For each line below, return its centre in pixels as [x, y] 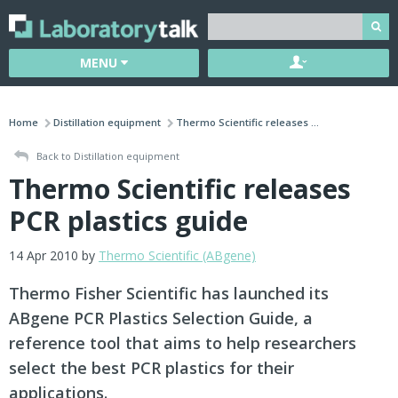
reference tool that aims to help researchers [183, 343]
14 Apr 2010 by [54, 256]
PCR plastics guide [128, 221]
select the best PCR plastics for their [151, 368]
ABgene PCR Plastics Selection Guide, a [161, 318]
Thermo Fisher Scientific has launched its [169, 294]
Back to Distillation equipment [107, 156]
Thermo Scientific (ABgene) [177, 256]
